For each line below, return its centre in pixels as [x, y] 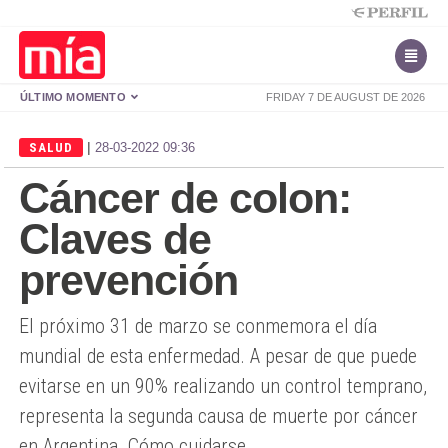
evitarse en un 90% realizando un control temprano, [223, 386]
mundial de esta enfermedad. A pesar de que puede [218, 356]
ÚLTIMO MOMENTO [74, 97]
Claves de [115, 239]
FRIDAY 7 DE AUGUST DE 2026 [345, 97]
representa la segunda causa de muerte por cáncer [218, 416]
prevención [128, 280]
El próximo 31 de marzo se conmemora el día [198, 326]
